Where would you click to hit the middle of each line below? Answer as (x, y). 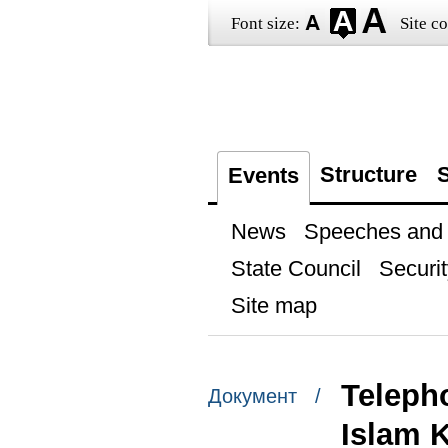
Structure (368, 174)
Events (263, 175)
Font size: (265, 23)
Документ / (264, 396)
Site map (273, 305)
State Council (295, 268)
